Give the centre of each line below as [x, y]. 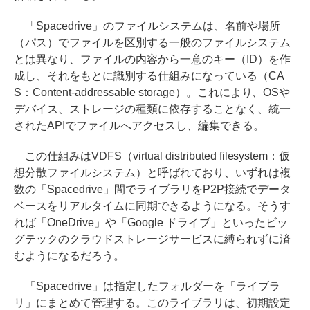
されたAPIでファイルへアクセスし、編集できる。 [139, 125]
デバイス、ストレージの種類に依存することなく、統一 [152, 109]
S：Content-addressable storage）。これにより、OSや [152, 92]
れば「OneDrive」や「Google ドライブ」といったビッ [151, 222]
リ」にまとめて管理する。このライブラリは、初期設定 [152, 302]
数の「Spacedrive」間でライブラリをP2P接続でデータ [152, 189]
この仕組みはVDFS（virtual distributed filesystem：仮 [152, 156]
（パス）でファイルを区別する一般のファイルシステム [152, 42]
